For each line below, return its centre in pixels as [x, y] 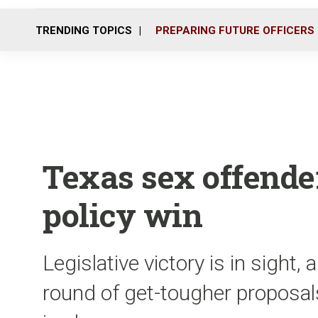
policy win [122, 215]
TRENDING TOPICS [84, 30]
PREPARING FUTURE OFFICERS [235, 30]
